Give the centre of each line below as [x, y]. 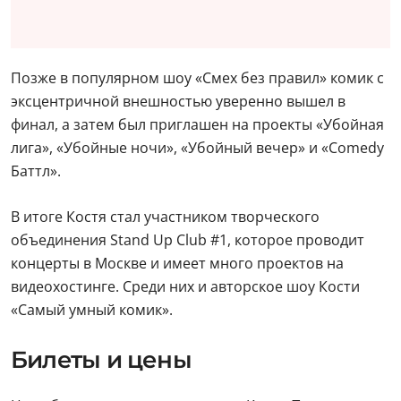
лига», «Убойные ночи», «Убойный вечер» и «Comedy [197, 148]
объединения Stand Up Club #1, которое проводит [188, 240]
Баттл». [36, 171]
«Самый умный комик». [92, 310]
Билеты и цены [101, 360]
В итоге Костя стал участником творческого [165, 217]
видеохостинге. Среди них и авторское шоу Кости [185, 286]
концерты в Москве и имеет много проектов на [177, 263]
